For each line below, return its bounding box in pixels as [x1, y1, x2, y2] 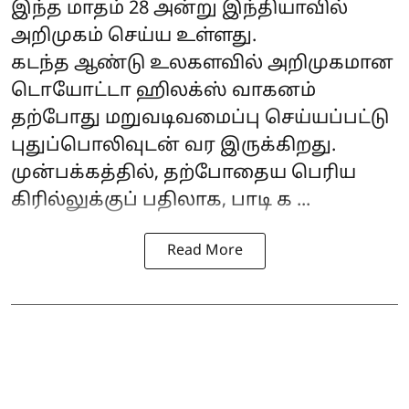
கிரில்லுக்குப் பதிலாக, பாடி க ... [11, 189, 310, 212]
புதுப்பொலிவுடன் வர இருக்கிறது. [11, 134, 336, 157]
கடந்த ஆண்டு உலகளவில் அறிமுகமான [11, 52, 393, 75]
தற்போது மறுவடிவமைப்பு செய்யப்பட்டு [11, 107, 389, 130]
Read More [166, 241, 243, 260]
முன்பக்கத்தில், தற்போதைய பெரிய [11, 162, 356, 184]
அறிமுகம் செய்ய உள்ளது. [11, 25, 257, 47]
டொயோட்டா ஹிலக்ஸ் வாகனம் [11, 79, 316, 102]
